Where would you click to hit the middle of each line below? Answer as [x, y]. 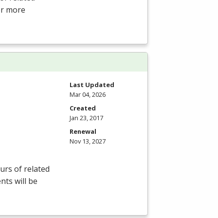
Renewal [83, 131]
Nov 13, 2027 [88, 141]
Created [83, 108]
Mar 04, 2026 [88, 94]
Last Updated [92, 84]
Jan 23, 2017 [86, 118]
